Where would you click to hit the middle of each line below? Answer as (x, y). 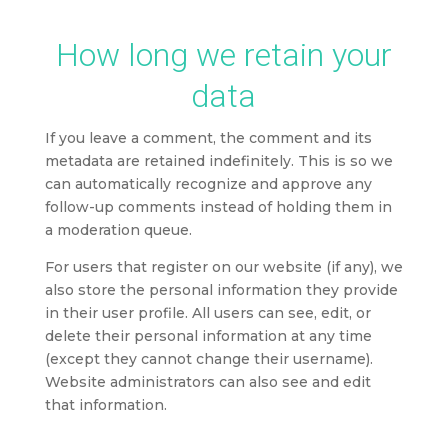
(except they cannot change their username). (208, 359)
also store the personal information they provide (221, 290)
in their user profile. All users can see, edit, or (207, 313)
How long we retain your (223, 55)
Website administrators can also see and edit (207, 382)
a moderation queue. (118, 230)
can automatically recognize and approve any (208, 184)
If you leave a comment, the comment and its (208, 138)
